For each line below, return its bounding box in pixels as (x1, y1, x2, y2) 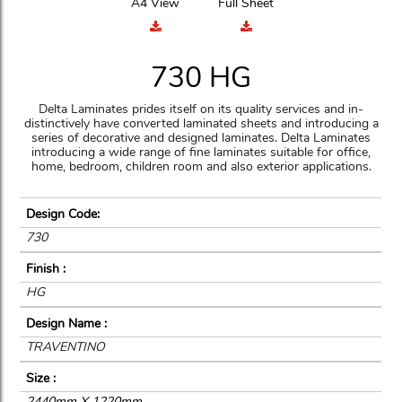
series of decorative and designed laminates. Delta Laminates (31, 129, 371, 146)
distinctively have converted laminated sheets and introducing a (23, 115, 379, 132)
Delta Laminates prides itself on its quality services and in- (39, 100, 363, 118)
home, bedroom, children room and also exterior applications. (31, 158, 371, 175)
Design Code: (26, 205, 100, 223)
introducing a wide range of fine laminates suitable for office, (31, 144, 371, 161)
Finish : (26, 260, 66, 277)
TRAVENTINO (26, 338, 106, 355)
